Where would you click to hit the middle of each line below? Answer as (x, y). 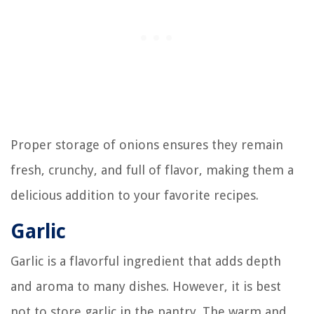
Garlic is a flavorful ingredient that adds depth (146, 261)
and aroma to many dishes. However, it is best (146, 287)
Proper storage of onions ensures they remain (147, 145)
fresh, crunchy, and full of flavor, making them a (152, 170)
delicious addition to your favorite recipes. (135, 196)
